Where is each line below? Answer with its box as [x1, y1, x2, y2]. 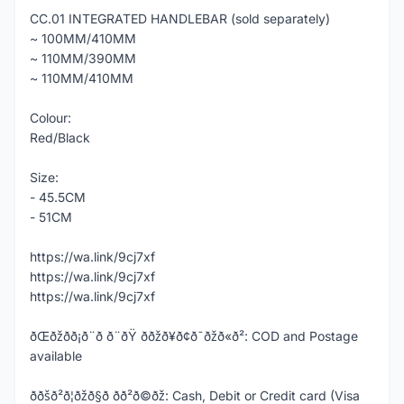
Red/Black [30, 130, 90, 145]
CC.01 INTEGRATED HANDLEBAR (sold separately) [30, 11, 330, 26]
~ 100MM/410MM [30, 31, 136, 46]
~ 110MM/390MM [30, 50, 136, 66]
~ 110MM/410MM [30, 70, 133, 86]
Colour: [30, 110, 71, 125]
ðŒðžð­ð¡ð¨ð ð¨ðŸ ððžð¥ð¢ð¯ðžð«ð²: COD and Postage [30, 328, 358, 344]
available [30, 348, 82, 363]
